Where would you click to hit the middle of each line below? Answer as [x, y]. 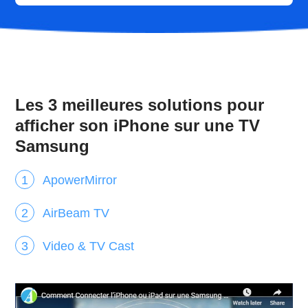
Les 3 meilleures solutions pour [140, 105]
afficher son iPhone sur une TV [138, 126]
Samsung [53, 146]
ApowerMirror [80, 180]
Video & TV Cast [89, 246]
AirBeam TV [76, 213]
